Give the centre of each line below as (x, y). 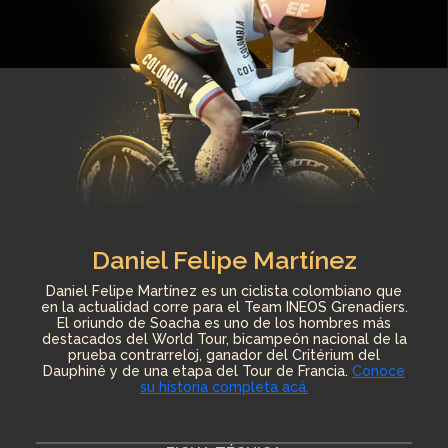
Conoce (378, 371)
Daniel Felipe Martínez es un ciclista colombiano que (224, 291)
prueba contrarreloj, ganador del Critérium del (224, 355)
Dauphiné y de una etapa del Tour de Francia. (197, 371)
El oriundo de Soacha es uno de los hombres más (224, 323)
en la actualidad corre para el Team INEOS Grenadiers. (224, 307)
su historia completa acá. (224, 387)
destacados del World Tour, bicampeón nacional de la (224, 339)
